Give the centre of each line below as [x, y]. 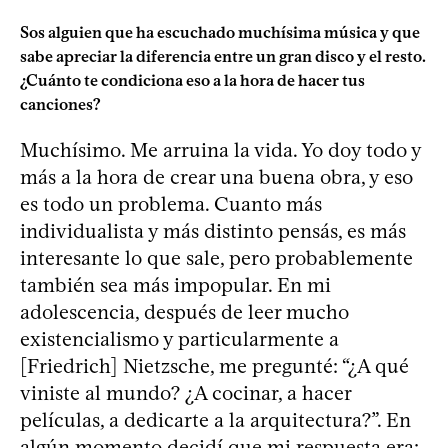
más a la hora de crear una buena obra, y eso [216, 176]
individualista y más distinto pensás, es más [213, 230]
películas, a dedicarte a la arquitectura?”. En [215, 419]
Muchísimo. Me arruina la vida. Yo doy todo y [220, 149]
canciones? [60, 104]
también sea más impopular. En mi [175, 284]
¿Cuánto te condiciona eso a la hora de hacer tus [192, 80]
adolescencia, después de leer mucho [184, 311]
